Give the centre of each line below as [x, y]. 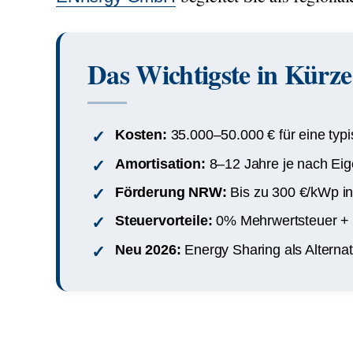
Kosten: [141, 135]
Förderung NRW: [171, 192]
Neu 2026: [148, 249]
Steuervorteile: [164, 221]
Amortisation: [160, 163]
